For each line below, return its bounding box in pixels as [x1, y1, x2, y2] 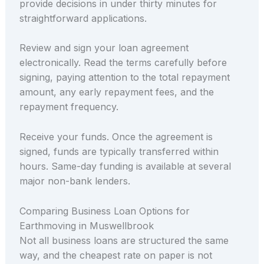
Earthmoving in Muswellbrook [19, 219, 154, 232]
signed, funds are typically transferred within [19, 146, 219, 158]
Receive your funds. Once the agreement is [19, 131, 213, 143]
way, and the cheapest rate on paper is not [19, 249, 212, 261]
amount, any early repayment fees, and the [19, 86, 214, 98]
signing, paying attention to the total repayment [19, 71, 230, 84]
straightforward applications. [19, 12, 147, 24]
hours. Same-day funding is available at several [19, 160, 231, 173]
